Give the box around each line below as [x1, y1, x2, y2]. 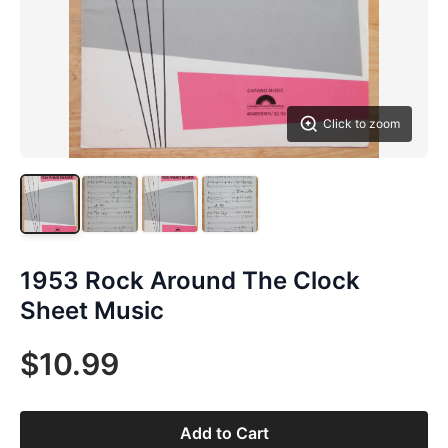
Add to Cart [179, 423, 269, 443]
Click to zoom [323, 116, 400, 131]
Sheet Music [20, 296, 164, 325]
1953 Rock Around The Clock [20, 266, 360, 295]
